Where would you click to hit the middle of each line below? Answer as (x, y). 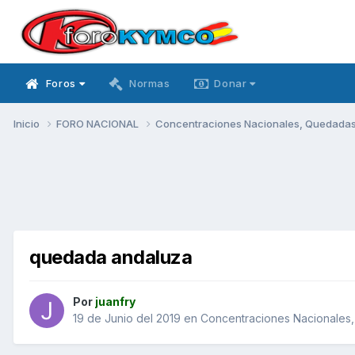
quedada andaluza (111, 257)
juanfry (115, 302)
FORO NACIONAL (99, 123)
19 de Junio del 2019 (127, 319)
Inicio (28, 123)
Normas (149, 83)
